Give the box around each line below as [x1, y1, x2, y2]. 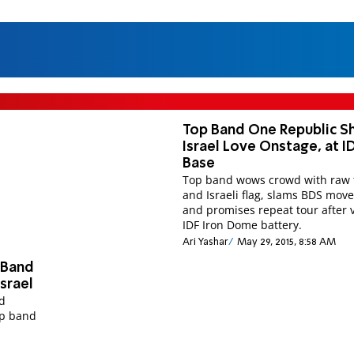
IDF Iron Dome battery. [183, 217, 303, 232]
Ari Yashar [183, 237, 229, 248]
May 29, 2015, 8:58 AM [236, 237, 336, 248]
